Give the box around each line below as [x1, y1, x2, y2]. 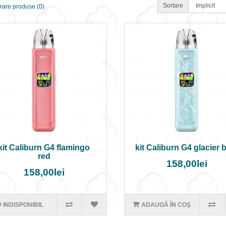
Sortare [163, 2, 184, 9]
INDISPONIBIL [3, 201, 43, 208]
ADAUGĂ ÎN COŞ [141, 201, 191, 208]
